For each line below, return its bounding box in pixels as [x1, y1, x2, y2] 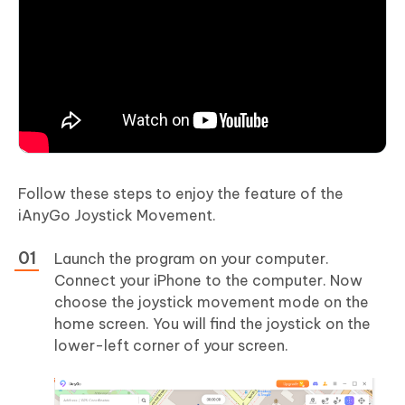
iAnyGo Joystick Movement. [18, 206, 216, 225]
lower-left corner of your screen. [54, 336, 288, 355]
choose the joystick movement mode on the [54, 293, 369, 312]
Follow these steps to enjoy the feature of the [18, 184, 344, 203]
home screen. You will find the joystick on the [54, 315, 371, 334]
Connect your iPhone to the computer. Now [54, 271, 363, 290]
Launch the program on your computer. [54, 250, 329, 268]
